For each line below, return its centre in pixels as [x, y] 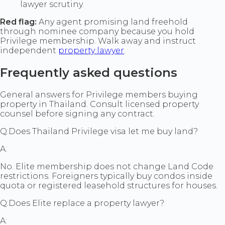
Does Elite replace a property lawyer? [86, 203]
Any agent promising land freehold [113, 22]
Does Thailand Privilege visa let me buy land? [103, 132]
